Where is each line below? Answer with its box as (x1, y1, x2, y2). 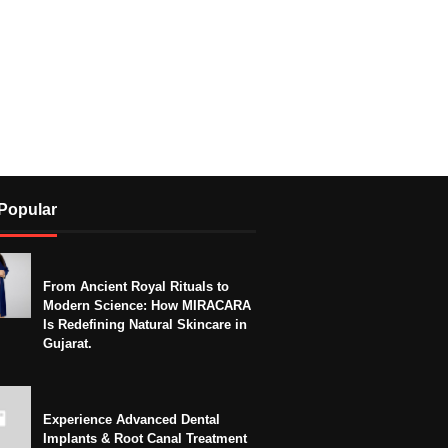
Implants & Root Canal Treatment (43, 430, 247, 446)
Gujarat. (43, 335, 92, 351)
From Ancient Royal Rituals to (43, 278, 229, 294)
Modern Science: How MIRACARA (43, 297, 251, 313)
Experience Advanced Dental (43, 411, 220, 427)
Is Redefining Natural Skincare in (43, 316, 247, 332)
